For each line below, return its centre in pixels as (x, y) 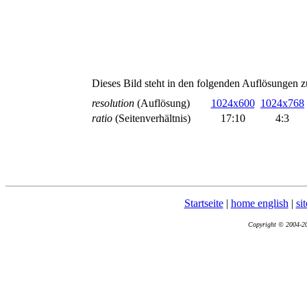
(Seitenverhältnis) (152, 118)
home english (259, 203)
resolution (114, 103)
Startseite (204, 203)
